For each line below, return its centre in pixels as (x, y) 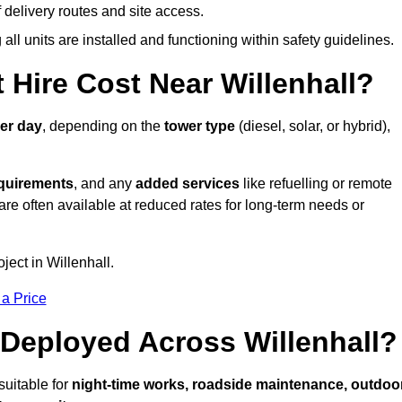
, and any (105, 184)
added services (188, 184)
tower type (200, 127)
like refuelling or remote (316, 184)
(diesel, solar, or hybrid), (313, 127)
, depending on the (103, 127)
